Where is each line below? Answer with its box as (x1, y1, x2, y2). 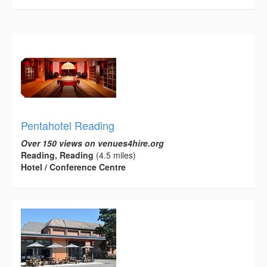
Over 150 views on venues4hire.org (21, 137, 164, 150)
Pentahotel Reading (21, 117, 114, 133)
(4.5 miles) (94, 149, 136, 162)
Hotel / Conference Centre (21, 161, 126, 173)
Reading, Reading (21, 149, 94, 162)
